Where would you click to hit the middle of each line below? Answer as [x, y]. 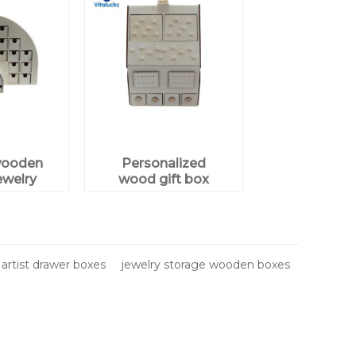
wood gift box [163, 179]
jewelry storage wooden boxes [206, 264]
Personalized [163, 163]
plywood [164, 195]
